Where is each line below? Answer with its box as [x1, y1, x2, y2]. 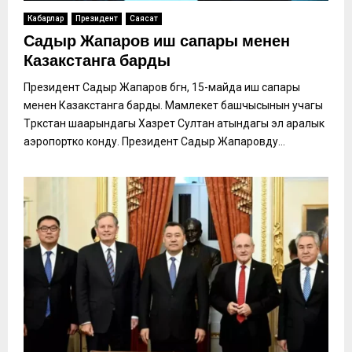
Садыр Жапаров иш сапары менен [24, 27, 290, 55]
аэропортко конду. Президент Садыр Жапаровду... [24, 134, 285, 148]
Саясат [130, 13, 158, 23]
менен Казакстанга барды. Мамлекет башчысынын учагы [24, 98, 323, 112]
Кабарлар [27, 13, 64, 23]
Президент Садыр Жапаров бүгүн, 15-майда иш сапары [24, 80, 300, 93]
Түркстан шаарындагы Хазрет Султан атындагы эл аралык [24, 116, 324, 130]
